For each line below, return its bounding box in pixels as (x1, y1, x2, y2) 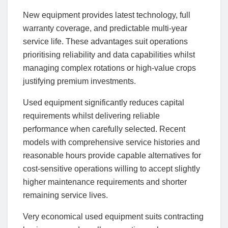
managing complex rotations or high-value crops (23, 64, 196, 73)
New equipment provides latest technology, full (23, 11, 190, 20)
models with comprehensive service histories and (23, 138, 200, 147)
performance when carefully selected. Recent (23, 125, 185, 134)
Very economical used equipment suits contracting (23, 212, 204, 221)
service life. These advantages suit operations (23, 37, 188, 46)
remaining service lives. (23, 191, 108, 200)
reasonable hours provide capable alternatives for (23, 151, 201, 160)
